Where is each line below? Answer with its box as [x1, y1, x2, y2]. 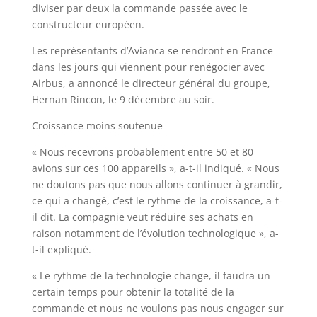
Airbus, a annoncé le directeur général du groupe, [31, 76, 270, 90]
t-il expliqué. [31, 243, 91, 256]
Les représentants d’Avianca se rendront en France [31, 44, 273, 57]
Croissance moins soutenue [31, 119, 163, 132]
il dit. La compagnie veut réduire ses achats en [31, 210, 253, 224]
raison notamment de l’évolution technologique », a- [31, 226, 279, 240]
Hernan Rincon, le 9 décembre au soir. [31, 93, 214, 106]
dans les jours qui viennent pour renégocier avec [31, 60, 265, 74]
